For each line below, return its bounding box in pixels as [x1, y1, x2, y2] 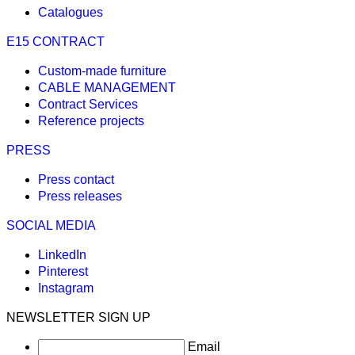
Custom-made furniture [38, 64, 166, 78]
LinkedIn [38, 248, 86, 262]
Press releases [38, 189, 122, 204]
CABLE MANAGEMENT [38, 81, 176, 95]
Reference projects [38, 114, 144, 128]
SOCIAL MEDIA [6, 219, 96, 233]
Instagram [38, 281, 94, 296]
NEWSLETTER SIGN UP [6, 311, 151, 325]
